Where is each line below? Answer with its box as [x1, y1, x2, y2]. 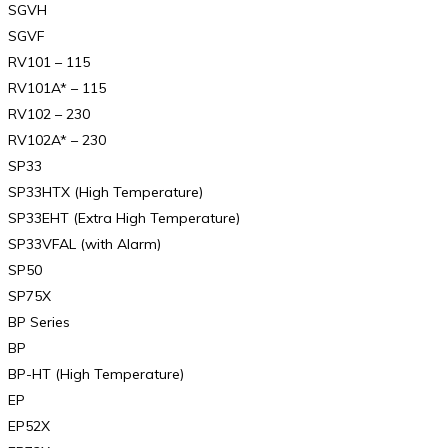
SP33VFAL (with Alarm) [8, 234, 161, 253]
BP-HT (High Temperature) [8, 364, 184, 383]
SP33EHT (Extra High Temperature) [8, 208, 240, 227]
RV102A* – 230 [8, 130, 106, 149]
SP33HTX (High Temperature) [8, 182, 203, 201]
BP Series [8, 312, 70, 331]
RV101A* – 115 [8, 78, 106, 97]
